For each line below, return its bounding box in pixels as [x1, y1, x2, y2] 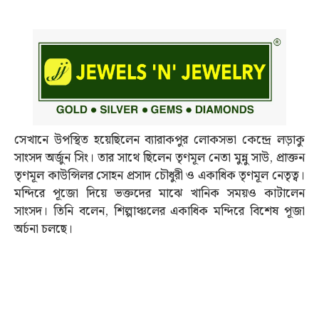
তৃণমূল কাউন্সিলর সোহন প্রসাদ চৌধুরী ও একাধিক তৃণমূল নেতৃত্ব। [14, 165, 305, 186]
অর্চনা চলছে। [14, 219, 73, 239]
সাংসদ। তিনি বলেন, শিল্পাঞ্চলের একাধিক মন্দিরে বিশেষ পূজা [14, 201, 305, 221]
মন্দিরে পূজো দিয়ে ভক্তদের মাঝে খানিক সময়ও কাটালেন [14, 183, 305, 204]
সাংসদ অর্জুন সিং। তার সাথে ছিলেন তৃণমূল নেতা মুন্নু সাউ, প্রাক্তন [14, 147, 305, 168]
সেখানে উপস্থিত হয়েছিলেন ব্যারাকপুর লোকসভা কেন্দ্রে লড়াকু [14, 130, 305, 150]
